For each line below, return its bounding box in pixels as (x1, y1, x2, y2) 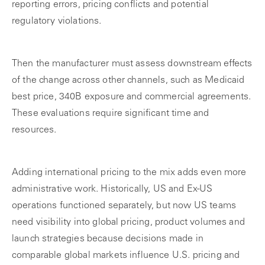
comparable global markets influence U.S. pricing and (12, 251, 240, 260)
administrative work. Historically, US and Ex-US (12, 185, 213, 194)
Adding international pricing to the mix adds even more (12, 168, 247, 177)
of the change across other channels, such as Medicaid (12, 76, 245, 85)
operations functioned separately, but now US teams (12, 201, 237, 211)
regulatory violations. (12, 17, 102, 26)
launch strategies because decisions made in (12, 234, 203, 244)
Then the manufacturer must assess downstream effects (12, 59, 253, 69)
